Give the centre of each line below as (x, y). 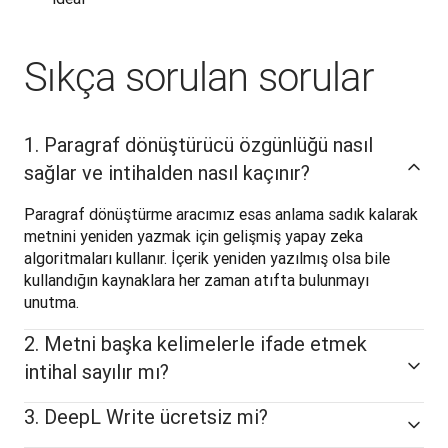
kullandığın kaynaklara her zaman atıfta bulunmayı (196, 280)
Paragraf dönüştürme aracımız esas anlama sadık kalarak (221, 214)
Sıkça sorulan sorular (198, 77)
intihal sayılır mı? (96, 371)
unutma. (51, 302)
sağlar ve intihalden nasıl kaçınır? (167, 172)
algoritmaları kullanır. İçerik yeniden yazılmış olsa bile (207, 258)
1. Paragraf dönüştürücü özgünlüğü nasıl (198, 144)
